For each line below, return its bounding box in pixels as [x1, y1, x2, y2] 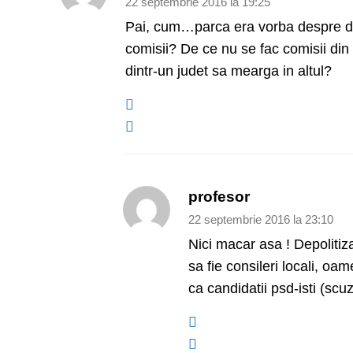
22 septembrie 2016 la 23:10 [188, 214, 333, 227]
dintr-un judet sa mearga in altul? [124, 63, 332, 80]
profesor [188, 188, 250, 206]
